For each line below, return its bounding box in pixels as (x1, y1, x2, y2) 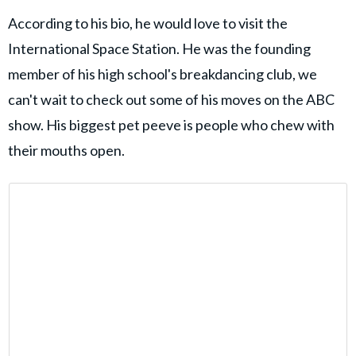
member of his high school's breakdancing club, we (8, 65, 317, 83)
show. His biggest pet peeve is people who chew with (8, 116, 335, 134)
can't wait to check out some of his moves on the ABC (8, 91, 335, 109)
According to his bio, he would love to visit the (8, 14, 288, 33)
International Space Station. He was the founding (8, 40, 311, 58)
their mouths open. (8, 141, 127, 160)
